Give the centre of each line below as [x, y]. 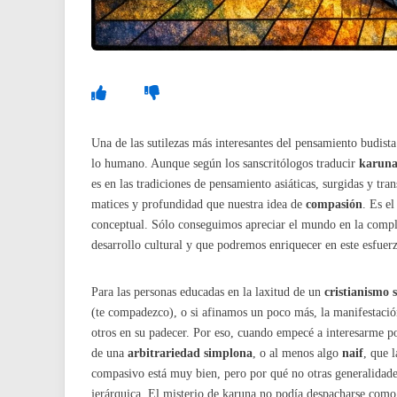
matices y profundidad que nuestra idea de [198, 204]
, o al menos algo [297, 353]
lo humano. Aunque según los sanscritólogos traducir [225, 163]
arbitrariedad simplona [190, 353]
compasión [334, 204]
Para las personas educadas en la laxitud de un [208, 292]
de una [109, 353]
